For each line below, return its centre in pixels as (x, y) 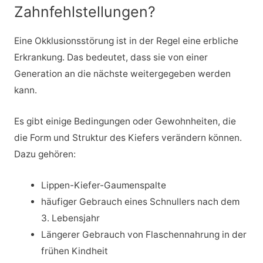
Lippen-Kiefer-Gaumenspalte (104, 185)
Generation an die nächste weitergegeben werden (122, 74)
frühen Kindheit (75, 251)
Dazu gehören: (45, 154)
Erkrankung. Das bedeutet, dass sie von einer (111, 58)
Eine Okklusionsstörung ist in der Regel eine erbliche (126, 41)
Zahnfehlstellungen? (85, 12)
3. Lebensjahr (71, 218)
